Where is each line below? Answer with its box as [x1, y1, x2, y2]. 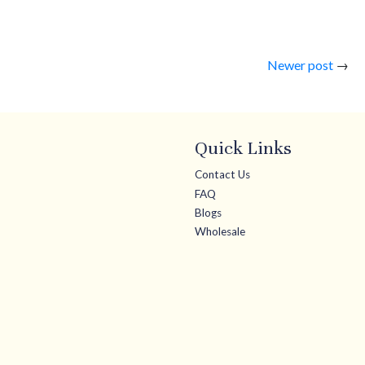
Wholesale [195, 225, 245, 239]
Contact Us [195, 168, 250, 182]
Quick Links [195, 137, 292, 160]
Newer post [266, 57, 333, 73]
